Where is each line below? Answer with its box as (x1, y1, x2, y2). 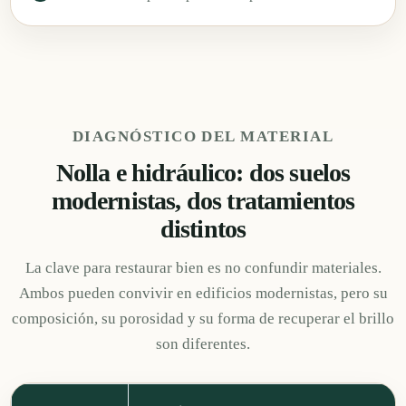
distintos (159, 214, 246, 243)
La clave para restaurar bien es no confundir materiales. (24, 258, 382, 276)
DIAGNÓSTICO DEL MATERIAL (72, 127, 334, 145)
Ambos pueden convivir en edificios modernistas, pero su (18, 284, 388, 302)
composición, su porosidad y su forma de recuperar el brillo (12, 309, 394, 327)
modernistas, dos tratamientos (51, 186, 355, 215)
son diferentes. (156, 334, 250, 353)
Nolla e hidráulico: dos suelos (55, 158, 351, 187)
